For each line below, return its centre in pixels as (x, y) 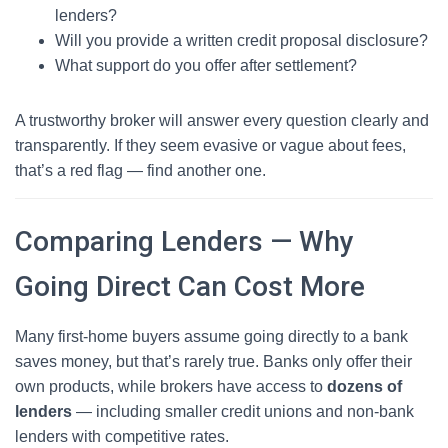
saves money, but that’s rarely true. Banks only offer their (213, 361)
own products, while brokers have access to (171, 386)
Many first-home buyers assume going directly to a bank (211, 336)
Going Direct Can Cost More (190, 286)
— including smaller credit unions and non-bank (243, 411)
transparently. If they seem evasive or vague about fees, (210, 145)
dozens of (364, 386)
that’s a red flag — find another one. (140, 170)
